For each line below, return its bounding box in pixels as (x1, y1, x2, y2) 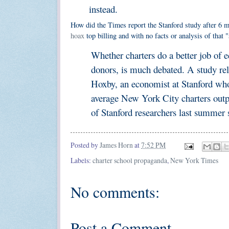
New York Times (170, 155, 218, 165)
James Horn (100, 140, 133, 150)
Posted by (71, 140, 100, 150)
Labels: (71, 155, 93, 165)
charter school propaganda (93, 155, 167, 165)
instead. (89, 2, 118, 15)
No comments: (71, 181, 159, 202)
